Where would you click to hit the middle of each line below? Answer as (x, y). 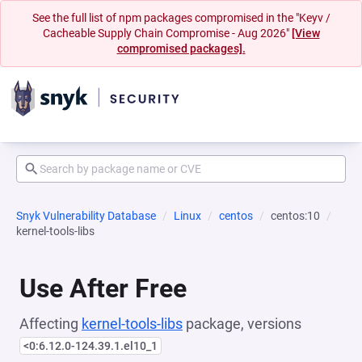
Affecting (51, 324)
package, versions (242, 324)
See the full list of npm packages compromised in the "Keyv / (181, 18)
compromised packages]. (181, 48)
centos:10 (295, 216)
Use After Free (103, 288)
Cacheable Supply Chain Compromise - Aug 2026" (167, 33)
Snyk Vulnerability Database (86, 216)
